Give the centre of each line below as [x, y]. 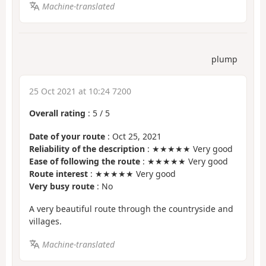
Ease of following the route [85, 161]
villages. [45, 221]
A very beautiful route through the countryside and [131, 209]
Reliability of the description [87, 148]
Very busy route [62, 186]
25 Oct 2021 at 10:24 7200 [80, 91]
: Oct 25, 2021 [133, 136]
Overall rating [57, 113]
